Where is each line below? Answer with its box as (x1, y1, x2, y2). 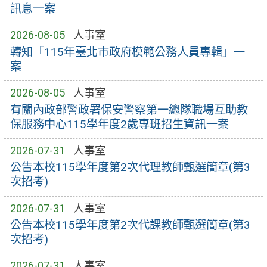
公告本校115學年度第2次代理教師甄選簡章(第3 (10, 160, 250, 175)
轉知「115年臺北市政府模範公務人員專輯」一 (10, 45, 245, 59)
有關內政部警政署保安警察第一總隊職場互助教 (10, 103, 248, 117)
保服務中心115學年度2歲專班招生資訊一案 (10, 117, 229, 131)
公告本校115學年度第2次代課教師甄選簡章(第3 (10, 218, 250, 232)
